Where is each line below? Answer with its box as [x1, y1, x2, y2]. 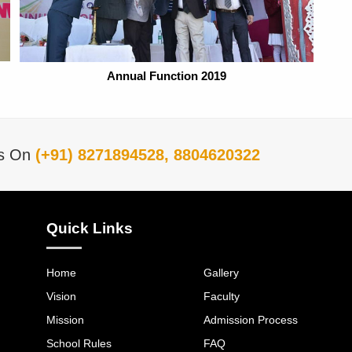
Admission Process [203, 313, 298, 326]
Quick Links [46, 219, 133, 236]
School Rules [46, 336, 112, 350]
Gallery [203, 266, 239, 279]
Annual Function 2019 [107, 68, 227, 82]
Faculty [203, 289, 240, 302]
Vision [46, 289, 76, 302]
